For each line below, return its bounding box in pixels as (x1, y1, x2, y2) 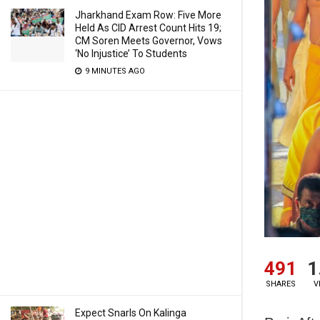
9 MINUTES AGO (83, 66, 145, 76)
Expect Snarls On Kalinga (75, 307, 186, 319)
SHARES (265, 279, 296, 289)
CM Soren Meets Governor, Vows (75, 35, 222, 46)
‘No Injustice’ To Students (75, 48, 187, 59)
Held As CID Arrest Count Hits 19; (75, 22, 221, 34)
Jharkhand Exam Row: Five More (75, 9, 221, 21)
